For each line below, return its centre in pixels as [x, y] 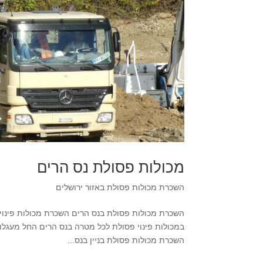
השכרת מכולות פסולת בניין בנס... [126, 240]
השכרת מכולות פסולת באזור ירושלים [120, 187]
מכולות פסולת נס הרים [110, 167]
